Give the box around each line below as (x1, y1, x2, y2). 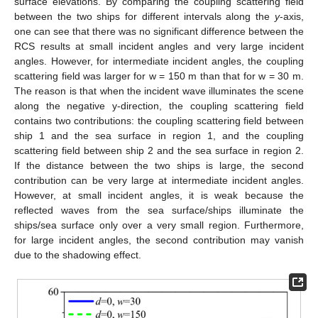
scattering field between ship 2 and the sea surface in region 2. (14, 145, 304, 157)
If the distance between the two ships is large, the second (14, 160, 304, 172)
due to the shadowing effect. (14, 249, 141, 261)
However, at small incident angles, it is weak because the (14, 190, 304, 202)
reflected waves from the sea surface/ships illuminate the (14, 204, 304, 216)
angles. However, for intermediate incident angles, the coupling (14, 55, 304, 67)
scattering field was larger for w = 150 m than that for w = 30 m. (14, 70, 304, 82)
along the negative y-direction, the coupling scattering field (14, 100, 304, 112)
